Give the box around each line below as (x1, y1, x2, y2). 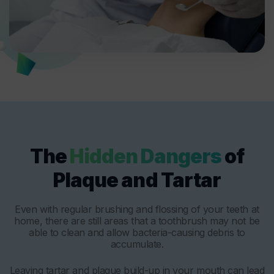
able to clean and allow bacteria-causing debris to (29, 226, 245, 239)
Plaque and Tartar (53, 168, 221, 193)
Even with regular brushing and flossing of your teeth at (15, 203, 259, 216)
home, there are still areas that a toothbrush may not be (14, 215, 260, 228)
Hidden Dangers (69, 144, 222, 169)
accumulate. (110, 238, 164, 251)
